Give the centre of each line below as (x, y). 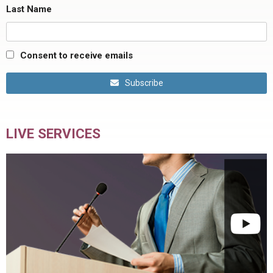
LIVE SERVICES (53, 133)
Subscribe (144, 83)
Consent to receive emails (76, 55)
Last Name (29, 9)
